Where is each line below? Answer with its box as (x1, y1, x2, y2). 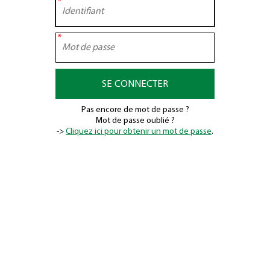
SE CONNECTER (102, 79, 168, 90)
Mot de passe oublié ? (95, 116, 175, 126)
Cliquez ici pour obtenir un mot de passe (66, 127, 212, 137)
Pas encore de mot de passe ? (81, 105, 189, 115)
